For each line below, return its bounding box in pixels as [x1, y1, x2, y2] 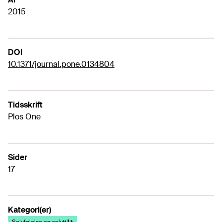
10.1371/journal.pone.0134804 [8, 59, 114, 69]
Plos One [8, 111, 41, 122]
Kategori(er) [8, 205, 51, 215]
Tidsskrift [8, 100, 43, 110]
